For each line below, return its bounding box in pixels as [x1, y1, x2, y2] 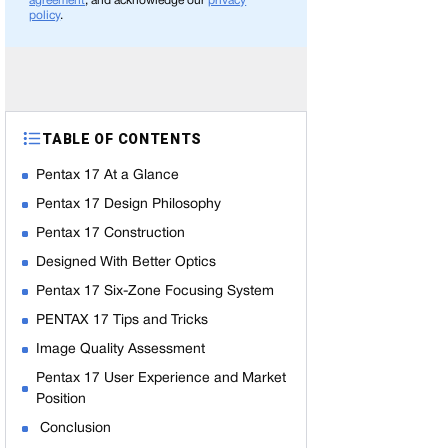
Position [36, 393, 87, 406]
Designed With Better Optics [36, 256, 217, 269]
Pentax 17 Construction [36, 227, 186, 240]
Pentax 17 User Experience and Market [36, 372, 287, 385]
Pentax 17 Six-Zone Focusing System [36, 285, 275, 298]
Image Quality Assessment [36, 343, 206, 356]
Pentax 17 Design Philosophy [36, 198, 222, 211]
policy [29, 10, 61, 21]
